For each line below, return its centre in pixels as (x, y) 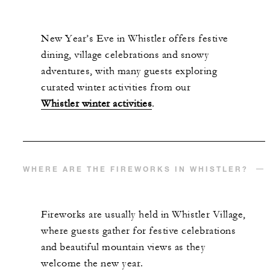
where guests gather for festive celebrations (138, 231)
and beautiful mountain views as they (123, 247)
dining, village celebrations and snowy (125, 55)
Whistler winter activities (96, 104)
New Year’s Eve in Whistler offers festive (135, 39)
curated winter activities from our (116, 88)
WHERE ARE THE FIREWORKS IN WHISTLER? (136, 169)
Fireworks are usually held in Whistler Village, (143, 215)
